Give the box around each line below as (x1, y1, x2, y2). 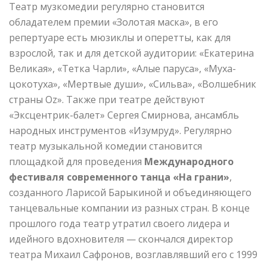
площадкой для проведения (9, 155, 144, 169)
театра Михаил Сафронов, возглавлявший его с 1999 (9, 248, 257, 262)
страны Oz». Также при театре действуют (9, 93, 205, 107)
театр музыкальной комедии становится (9, 139, 202, 153)
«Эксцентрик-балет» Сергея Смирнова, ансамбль (9, 108, 239, 122)
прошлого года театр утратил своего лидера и (9, 217, 229, 231)
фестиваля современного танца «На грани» (9, 170, 229, 184)
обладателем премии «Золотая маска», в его (9, 15, 218, 29)
